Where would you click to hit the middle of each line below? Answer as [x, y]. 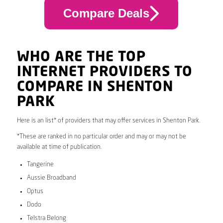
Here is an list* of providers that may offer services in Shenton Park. [108, 120]
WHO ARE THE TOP [81, 57]
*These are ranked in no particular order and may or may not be [101, 136]
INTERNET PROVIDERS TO [105, 72]
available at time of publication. [59, 147]
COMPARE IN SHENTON [95, 87]
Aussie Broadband [51, 178]
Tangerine [40, 164]
